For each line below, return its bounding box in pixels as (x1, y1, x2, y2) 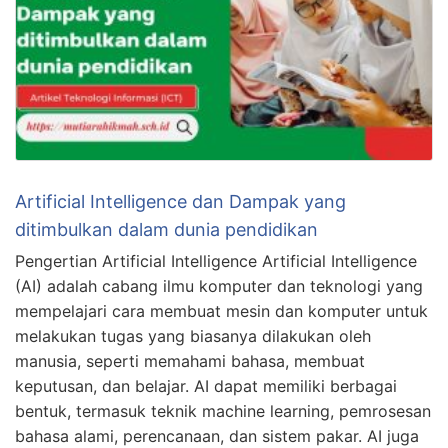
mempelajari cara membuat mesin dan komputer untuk (15, 300, 428, 321)
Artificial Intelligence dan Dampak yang (15, 190, 346, 212)
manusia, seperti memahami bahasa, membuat (15, 350, 365, 371)
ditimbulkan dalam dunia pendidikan (15, 218, 318, 240)
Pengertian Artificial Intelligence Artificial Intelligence (15, 250, 417, 271)
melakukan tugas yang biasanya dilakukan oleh (15, 325, 371, 346)
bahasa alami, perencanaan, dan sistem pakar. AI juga (15, 425, 419, 446)
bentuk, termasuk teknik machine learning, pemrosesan (15, 400, 431, 421)
